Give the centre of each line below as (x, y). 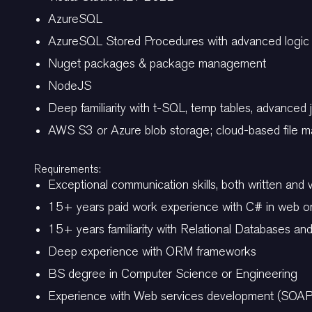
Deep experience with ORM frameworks (152, 252)
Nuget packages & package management (157, 64)
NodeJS (70, 86)
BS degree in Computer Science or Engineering (173, 274)
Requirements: (68, 169)
